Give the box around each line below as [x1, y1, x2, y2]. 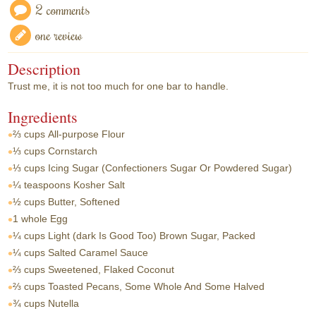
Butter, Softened [48, 196, 121, 207]
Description [8, 59, 81, 80]
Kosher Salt [73, 179, 126, 190]
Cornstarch [48, 145, 98, 157]
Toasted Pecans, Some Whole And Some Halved [48, 281, 265, 292]
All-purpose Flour [48, 128, 126, 140]
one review [35, 25, 83, 45]
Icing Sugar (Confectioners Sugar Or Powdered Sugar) [48, 162, 293, 174]
